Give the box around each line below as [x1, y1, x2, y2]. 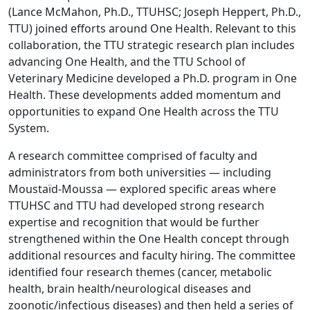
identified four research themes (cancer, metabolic [8, 264, 272, 280]
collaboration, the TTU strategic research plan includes [8, 37, 295, 53]
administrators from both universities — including [8, 164, 271, 180]
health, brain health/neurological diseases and [8, 280, 251, 296]
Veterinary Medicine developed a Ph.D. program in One [8, 70, 297, 86]
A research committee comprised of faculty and [8, 147, 257, 163]
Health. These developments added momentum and [8, 86, 281, 102]
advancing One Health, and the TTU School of [8, 53, 246, 69]
